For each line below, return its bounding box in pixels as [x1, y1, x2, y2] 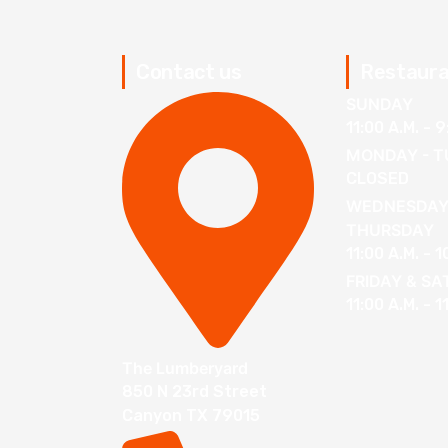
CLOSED [346, 169, 409, 189]
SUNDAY [346, 94, 413, 115]
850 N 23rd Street [122, 382, 267, 402]
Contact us [136, 60, 242, 85]
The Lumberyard [122, 358, 248, 379]
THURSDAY [346, 220, 434, 241]
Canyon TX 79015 [122, 406, 260, 426]
